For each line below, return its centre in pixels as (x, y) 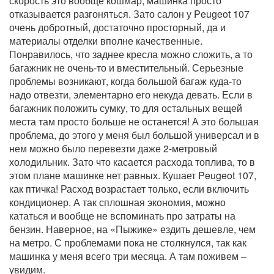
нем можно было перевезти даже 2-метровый (113, 148)
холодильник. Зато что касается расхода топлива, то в (132, 161)
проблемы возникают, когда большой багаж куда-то (125, 81)
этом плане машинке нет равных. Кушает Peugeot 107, (133, 175)
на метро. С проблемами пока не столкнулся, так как (128, 242)
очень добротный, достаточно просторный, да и (117, 27)
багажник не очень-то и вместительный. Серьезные (126, 67)
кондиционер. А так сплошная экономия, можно (117, 202)
